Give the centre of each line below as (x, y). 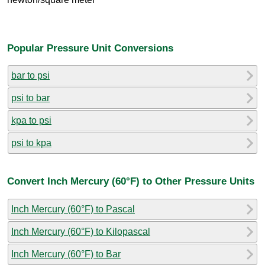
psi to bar (30, 98)
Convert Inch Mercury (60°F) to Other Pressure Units (131, 181)
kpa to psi (31, 120)
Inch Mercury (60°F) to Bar (66, 254)
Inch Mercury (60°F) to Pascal (73, 209)
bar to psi (30, 75)
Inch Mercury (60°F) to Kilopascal (81, 231)
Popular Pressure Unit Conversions (90, 48)
